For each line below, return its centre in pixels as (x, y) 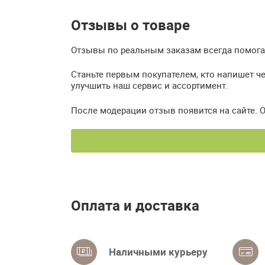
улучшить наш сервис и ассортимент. (150, 85)
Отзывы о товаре (130, 25)
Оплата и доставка (135, 206)
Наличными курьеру (158, 252)
